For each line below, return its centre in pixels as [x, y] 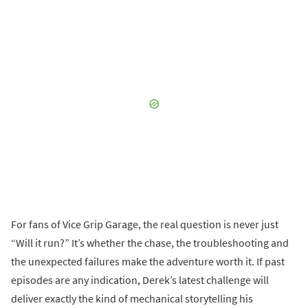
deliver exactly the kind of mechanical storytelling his [132, 299]
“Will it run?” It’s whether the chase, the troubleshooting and [150, 243]
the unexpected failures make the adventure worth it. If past [148, 262]
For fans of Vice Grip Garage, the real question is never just [145, 224]
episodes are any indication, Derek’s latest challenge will [140, 280]
